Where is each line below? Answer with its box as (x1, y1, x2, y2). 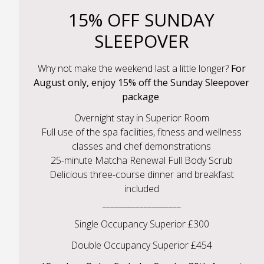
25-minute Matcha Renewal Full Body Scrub (50, 154, 233, 167)
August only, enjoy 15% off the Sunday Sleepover (34, 76, 249, 90)
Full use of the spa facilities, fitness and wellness (41, 126, 242, 139)
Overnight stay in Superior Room (74, 111, 209, 125)
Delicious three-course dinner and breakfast (49, 168, 234, 181)
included (124, 182, 159, 196)
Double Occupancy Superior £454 (71, 239, 212, 252)
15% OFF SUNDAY (68, 8, 214, 32)
